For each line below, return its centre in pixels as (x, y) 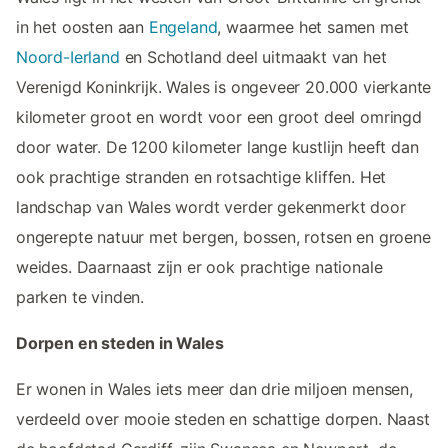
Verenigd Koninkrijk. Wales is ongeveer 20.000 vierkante (224, 87)
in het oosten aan (82, 27)
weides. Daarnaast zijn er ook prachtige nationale (199, 267)
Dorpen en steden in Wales (120, 343)
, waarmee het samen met (313, 27)
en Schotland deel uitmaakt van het (253, 57)
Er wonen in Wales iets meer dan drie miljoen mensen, (214, 389)
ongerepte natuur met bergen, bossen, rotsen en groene (223, 237)
